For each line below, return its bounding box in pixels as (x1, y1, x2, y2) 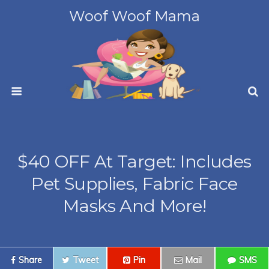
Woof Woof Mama (69, 7, 200, 25)
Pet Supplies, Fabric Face (31, 173, 238, 194)
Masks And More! (62, 195, 207, 216)
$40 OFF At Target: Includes (17, 151, 252, 172)
